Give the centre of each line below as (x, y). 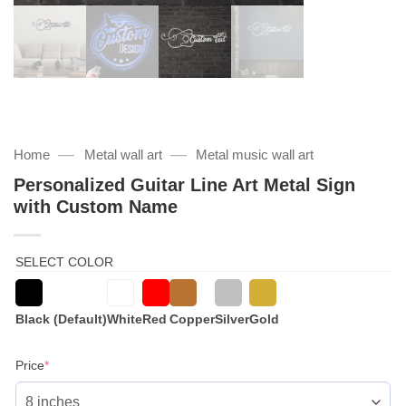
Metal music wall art (255, 154)
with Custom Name (96, 207)
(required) (77, 364)
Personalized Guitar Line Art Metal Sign (184, 185)
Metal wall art (123, 154)
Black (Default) (61, 319)
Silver (232, 319)
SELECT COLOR (64, 262)
